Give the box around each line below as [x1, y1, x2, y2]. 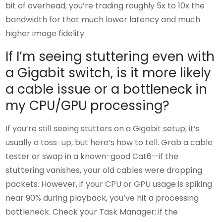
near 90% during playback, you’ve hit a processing [5, 192, 199, 204]
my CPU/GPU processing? [5, 96, 170, 114]
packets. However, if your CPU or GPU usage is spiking [5, 178, 213, 190]
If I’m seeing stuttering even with [5, 47, 215, 65]
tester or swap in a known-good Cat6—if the [5, 150, 179, 162]
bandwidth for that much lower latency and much [5, 13, 201, 25]
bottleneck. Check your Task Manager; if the [5, 206, 178, 218]
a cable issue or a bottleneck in [5, 80, 208, 98]
